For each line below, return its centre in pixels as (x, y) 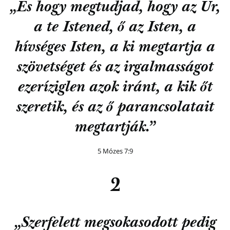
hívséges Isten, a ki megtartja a (115, 48)
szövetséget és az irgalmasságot (115, 68)
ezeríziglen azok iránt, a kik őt (115, 88)
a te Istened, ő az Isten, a (115, 28)
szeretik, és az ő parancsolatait (115, 108)
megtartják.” (115, 128)
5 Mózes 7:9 (115, 151)
